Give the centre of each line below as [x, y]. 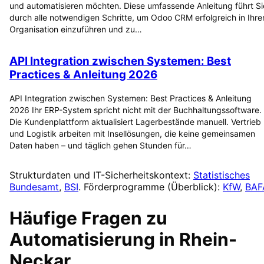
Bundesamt [34, 187]
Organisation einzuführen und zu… [76, 29]
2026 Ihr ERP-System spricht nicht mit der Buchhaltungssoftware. [136, 110]
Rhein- [208, 240]
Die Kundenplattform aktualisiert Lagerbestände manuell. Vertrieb [135, 122]
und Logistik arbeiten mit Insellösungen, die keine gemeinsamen [132, 134]
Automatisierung [82, 240]
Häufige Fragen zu [88, 218]
